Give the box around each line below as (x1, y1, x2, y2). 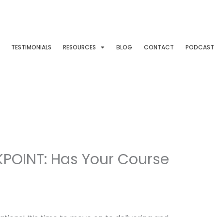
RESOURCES (63, 43, 96, 51)
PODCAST (186, 43, 215, 51)
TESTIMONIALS (11, 43, 52, 51)
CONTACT (144, 43, 174, 51)
